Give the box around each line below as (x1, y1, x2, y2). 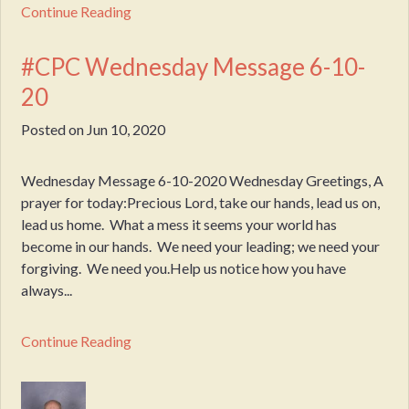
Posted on (21, 120, 88, 138)
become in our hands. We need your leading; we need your (21, 236, 381, 255)
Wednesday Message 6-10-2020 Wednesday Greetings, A (21, 171, 384, 189)
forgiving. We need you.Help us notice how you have (21, 258, 347, 277)
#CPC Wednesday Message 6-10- (21, 52, 366, 82)
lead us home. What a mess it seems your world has (21, 215, 338, 233)
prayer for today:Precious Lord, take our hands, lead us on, (21, 193, 381, 211)
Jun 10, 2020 (87, 120, 166, 138)
